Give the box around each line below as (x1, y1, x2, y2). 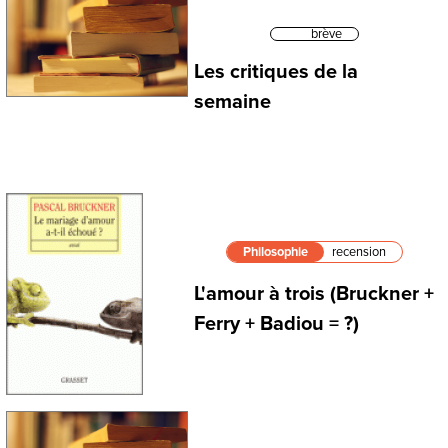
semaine (194, 90, 271, 115)
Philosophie (242, 244, 308, 261)
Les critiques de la (194, 60, 358, 85)
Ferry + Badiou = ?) (194, 312, 359, 337)
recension (331, 244, 386, 261)
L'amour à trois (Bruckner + (194, 282, 434, 307)
